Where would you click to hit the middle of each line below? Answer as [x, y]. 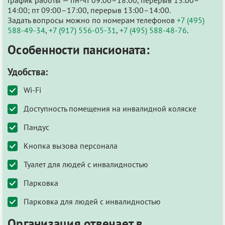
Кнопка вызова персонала [71, 145]
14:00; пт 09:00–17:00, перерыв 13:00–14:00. [89, 10]
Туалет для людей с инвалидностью [86, 164]
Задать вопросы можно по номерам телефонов [92, 20]
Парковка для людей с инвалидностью [92, 201]
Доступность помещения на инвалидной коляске [110, 108]
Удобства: [28, 71]
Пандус [36, 127]
